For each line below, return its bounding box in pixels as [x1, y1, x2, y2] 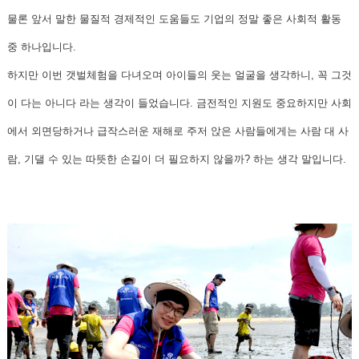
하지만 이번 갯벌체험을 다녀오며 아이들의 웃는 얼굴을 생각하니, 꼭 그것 [7, 68, 352, 81]
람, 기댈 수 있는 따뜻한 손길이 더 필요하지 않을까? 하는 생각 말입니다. [7, 152, 349, 165]
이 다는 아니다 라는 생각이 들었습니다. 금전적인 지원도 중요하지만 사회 [7, 96, 352, 109]
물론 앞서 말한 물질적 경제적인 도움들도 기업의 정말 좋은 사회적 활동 [7, 12, 341, 25]
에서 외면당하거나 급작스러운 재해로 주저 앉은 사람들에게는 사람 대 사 [7, 124, 349, 137]
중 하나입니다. [7, 40, 79, 53]
